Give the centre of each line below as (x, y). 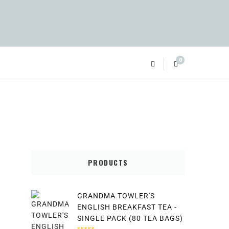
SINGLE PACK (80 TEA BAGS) (130, 219)
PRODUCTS (108, 163)
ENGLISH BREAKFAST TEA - (127, 207)
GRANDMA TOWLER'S (116, 196)
